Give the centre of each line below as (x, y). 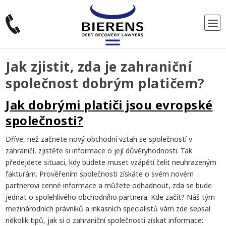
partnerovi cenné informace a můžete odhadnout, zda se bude (109, 185)
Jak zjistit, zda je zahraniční (99, 67)
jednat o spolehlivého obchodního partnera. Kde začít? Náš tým (110, 197)
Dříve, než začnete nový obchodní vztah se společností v (99, 139)
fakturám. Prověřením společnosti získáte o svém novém (100, 174)
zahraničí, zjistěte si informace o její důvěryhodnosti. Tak (99, 151)
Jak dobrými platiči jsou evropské (109, 105)
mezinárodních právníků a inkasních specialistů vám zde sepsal (108, 209)
